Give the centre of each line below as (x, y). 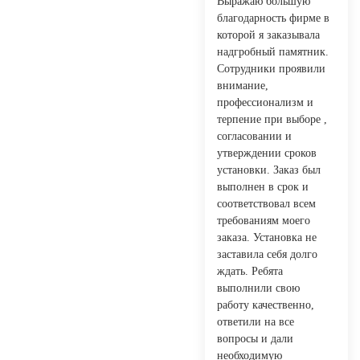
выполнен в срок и (263, 186)
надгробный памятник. (273, 51)
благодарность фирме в (273, 18)
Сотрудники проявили (271, 68)
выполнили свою (258, 288)
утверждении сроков (267, 153)
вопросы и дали (255, 338)
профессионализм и (265, 102)
